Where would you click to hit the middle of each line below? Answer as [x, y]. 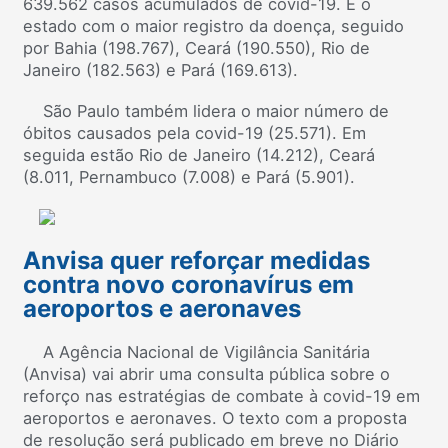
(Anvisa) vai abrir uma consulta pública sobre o [206, 374]
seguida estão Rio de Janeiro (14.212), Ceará [199, 155]
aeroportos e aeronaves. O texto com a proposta [215, 418]
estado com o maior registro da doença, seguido [213, 25]
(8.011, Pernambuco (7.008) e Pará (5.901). [191, 177]
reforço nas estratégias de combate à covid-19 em [221, 396]
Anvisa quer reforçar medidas [196, 260]
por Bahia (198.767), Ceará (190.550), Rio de [196, 47]
